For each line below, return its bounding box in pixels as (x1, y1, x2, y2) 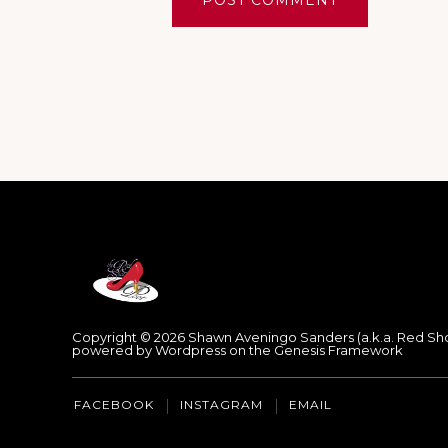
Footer (197, 235, 325, 288)
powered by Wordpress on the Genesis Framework (72, 342, 403, 358)
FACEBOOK (74, 397, 154, 412)
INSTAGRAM (180, 397, 263, 412)
